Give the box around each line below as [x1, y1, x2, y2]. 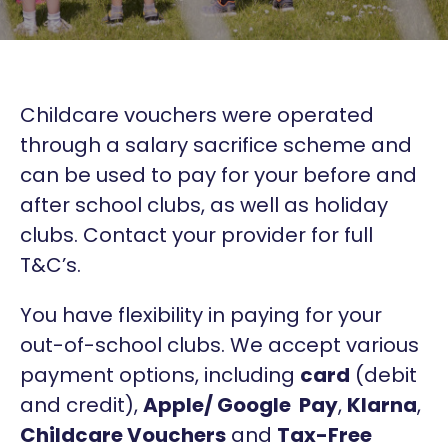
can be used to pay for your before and [20, 161, 417, 189]
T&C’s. [20, 251, 81, 279]
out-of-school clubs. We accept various [20, 331, 419, 359]
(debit [350, 361, 417, 389]
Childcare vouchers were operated [20, 101, 374, 129]
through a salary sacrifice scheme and [20, 131, 412, 159]
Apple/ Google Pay [143, 391, 338, 419]
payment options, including [20, 361, 300, 389]
